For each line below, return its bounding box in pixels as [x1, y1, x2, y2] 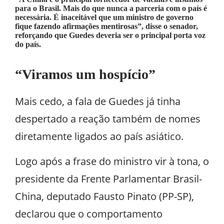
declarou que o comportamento [15, 207, 162, 220]
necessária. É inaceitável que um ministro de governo [15, 13, 193, 21]
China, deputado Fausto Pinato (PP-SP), [15, 189, 194, 203]
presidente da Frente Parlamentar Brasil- [15, 172, 202, 185]
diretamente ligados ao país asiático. [15, 129, 183, 143]
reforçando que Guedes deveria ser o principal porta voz [15, 31, 205, 39]
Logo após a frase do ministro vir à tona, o [15, 154, 209, 168]
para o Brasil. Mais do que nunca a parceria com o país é [15, 4, 207, 12]
